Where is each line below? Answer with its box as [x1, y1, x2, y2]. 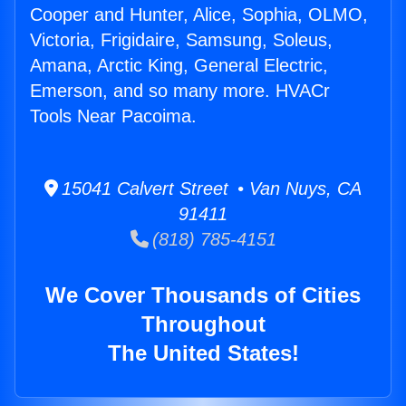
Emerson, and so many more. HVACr [30, 81, 330, 101]
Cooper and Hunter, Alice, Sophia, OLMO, [30, 5, 368, 25]
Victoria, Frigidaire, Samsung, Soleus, [30, 30, 333, 51]
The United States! [107, 341, 299, 366]
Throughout [140, 312, 266, 337]
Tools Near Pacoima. [30, 106, 197, 127]
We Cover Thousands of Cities [45, 283, 361, 308]
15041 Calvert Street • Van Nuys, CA [58, 179, 362, 199]
